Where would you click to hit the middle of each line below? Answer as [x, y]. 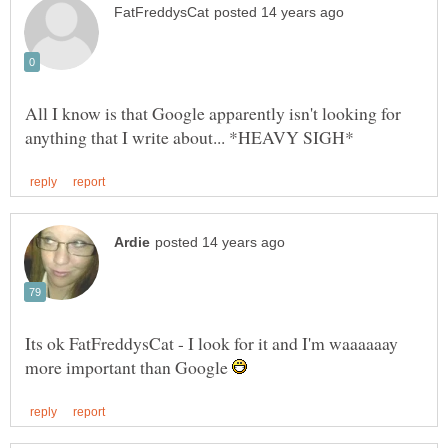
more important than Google [128, 367]
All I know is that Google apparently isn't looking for [213, 113]
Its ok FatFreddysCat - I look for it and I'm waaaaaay [211, 343]
